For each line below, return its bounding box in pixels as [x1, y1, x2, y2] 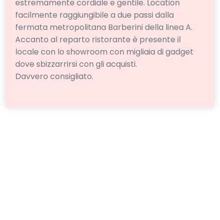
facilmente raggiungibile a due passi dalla [15, 9, 174, 21]
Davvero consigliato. [15, 70, 94, 82]
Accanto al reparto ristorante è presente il [15, 33, 181, 45]
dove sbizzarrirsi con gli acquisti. [15, 58, 137, 70]
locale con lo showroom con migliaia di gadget [15, 46, 194, 57]
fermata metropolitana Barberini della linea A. [15, 21, 193, 33]
